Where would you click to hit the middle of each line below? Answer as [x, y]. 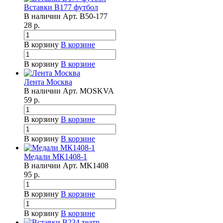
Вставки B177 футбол [61, 7]
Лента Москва [48, 82]
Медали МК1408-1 [56, 156]
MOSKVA [97, 91]
